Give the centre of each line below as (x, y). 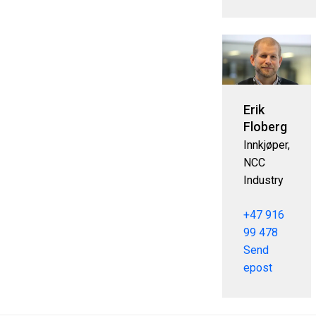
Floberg (265, 126)
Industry (263, 181)
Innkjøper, (266, 145)
